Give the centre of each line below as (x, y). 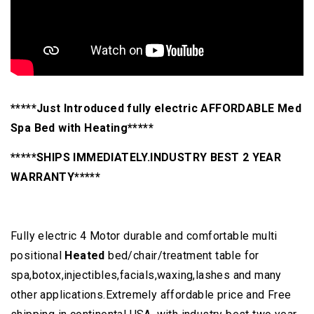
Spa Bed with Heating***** (82, 128)
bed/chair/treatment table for (182, 256)
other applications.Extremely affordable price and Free (151, 295)
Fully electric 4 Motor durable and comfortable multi (144, 236)
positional (38, 256)
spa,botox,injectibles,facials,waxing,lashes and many (146, 275)
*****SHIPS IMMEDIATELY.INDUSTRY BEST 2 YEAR (146, 158)
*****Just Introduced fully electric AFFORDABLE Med (156, 109)
